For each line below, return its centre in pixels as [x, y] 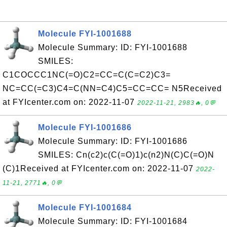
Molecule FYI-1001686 [85, 127]
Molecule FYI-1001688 [85, 34]
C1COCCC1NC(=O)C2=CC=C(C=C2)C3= [87, 75]
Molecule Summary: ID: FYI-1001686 [113, 141]
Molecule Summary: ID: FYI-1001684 [113, 221]
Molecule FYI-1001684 [85, 207]
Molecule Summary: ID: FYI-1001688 [113, 47]
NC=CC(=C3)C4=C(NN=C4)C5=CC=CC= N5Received [112, 88]
